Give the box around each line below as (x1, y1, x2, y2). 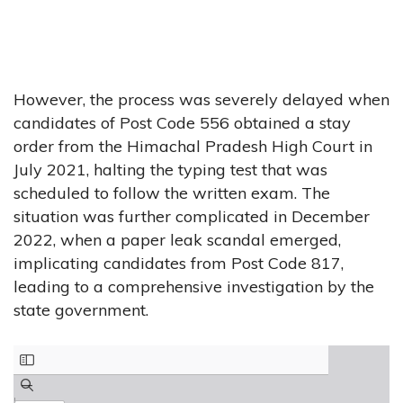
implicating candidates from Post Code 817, (13, 252, 344, 273)
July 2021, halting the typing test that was (13, 158, 327, 180)
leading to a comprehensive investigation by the (13, 275, 374, 297)
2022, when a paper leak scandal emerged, (13, 228, 341, 250)
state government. (13, 299, 148, 320)
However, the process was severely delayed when (13, 88, 390, 110)
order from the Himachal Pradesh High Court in (13, 135, 372, 157)
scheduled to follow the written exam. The (13, 182, 330, 203)
